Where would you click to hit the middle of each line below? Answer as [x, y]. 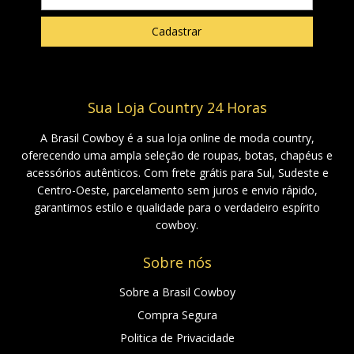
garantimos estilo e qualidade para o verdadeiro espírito [177, 208]
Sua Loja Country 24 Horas [177, 108]
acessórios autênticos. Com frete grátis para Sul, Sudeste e [177, 173]
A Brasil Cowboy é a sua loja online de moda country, [177, 138]
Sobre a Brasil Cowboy [177, 292]
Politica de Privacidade [177, 338]
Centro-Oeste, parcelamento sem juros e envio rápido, [177, 190]
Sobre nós [177, 263]
